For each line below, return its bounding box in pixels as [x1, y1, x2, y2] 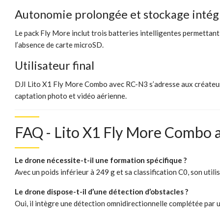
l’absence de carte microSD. [15, 40, 104, 50]
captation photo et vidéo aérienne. [15, 91, 127, 101]
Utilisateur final [15, 58, 94, 73]
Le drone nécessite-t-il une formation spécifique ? [15, 156, 187, 165]
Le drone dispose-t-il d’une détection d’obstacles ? [15, 187, 188, 196]
